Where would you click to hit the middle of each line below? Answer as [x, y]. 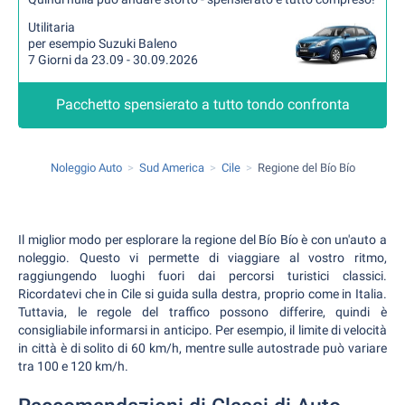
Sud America [171, 168]
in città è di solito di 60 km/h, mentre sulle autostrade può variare [202, 348]
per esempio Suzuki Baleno [103, 43]
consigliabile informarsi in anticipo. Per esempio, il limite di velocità [202, 330]
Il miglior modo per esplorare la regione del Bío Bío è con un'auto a [202, 240]
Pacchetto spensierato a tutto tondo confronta [202, 104]
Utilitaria [52, 27]
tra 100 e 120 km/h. [73, 366]
